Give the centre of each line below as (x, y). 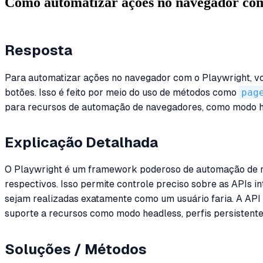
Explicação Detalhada (81, 143)
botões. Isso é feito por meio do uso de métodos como (122, 92)
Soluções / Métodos (76, 249)
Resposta (38, 50)
